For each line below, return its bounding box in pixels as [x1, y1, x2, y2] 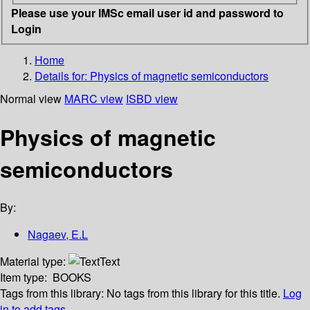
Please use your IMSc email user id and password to [11, 4, 284, 21]
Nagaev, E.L [28, 226, 88, 243]
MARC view [64, 90, 123, 107]
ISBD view [126, 90, 178, 107]
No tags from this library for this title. [107, 285, 280, 302]
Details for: [35, 67, 90, 84]
